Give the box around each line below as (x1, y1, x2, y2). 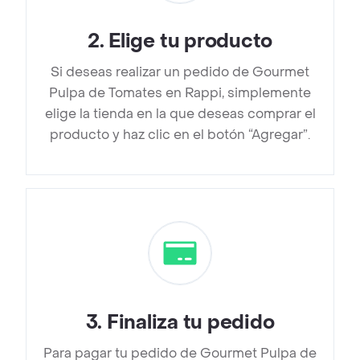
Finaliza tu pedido (106, 310, 275, 336)
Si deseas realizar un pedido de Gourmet (51, 63, 309, 81)
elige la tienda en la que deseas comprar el (44, 105, 316, 123)
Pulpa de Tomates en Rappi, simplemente (49, 84, 311, 102)
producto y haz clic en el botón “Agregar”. (50, 126, 310, 144)
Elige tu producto (108, 29, 273, 55)
